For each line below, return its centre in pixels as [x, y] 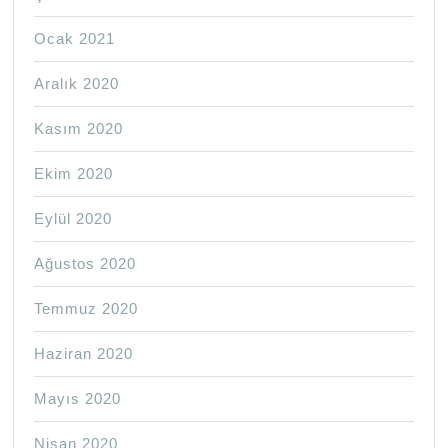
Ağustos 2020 [85, 264]
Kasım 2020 [79, 129]
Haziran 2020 [84, 354]
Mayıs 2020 [78, 399]
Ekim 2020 [74, 174]
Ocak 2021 [75, 39]
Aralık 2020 [77, 84]
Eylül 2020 [73, 219]
